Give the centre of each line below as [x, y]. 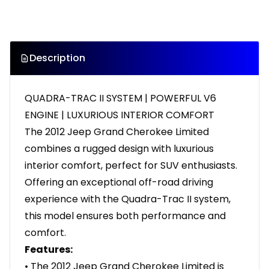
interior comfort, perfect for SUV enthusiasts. [131, 166]
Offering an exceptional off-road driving [119, 183]
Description [57, 58]
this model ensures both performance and [125, 216]
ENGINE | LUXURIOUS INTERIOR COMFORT [119, 115]
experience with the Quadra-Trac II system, [128, 199]
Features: [49, 250]
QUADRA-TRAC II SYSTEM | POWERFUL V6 [120, 98]
